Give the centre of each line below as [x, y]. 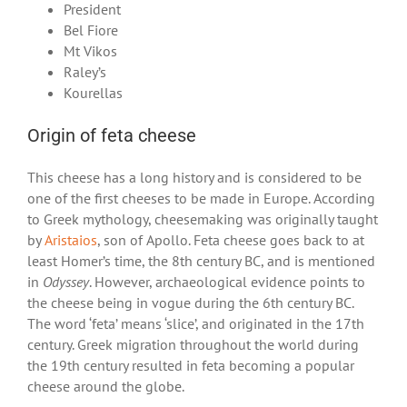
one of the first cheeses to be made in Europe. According [201, 198]
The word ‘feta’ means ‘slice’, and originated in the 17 [189, 323]
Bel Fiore [91, 30]
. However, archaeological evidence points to [227, 281]
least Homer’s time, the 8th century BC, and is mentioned [201, 260]
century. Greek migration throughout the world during [193, 344]
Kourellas [93, 92]
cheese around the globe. [107, 386]
